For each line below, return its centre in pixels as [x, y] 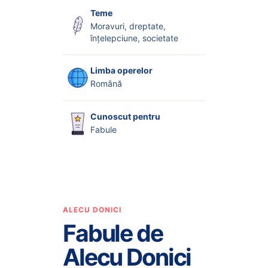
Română [106, 84]
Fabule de [112, 233]
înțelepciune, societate [134, 38]
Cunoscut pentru [125, 117]
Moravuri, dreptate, [128, 26]
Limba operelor [121, 71]
